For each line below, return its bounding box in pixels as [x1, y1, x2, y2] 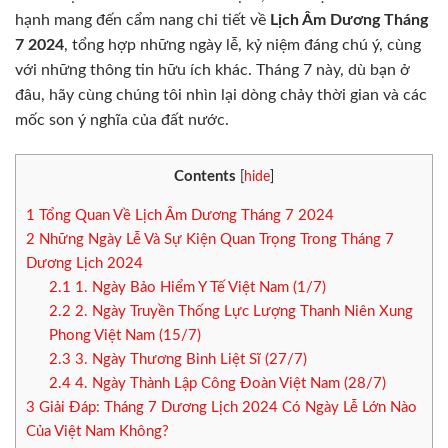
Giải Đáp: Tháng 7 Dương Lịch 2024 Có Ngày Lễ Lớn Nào [35, 399, 417, 415]
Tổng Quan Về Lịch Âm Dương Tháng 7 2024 [35, 207, 334, 223]
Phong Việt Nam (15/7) [48, 327, 201, 343]
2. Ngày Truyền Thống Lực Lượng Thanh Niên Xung [70, 303, 413, 319]
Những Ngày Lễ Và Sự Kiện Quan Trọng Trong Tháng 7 [35, 231, 394, 247]
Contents [174, 168, 236, 184]
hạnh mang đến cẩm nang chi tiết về [15, 12, 270, 28]
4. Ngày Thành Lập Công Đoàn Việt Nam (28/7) [70, 375, 386, 391]
